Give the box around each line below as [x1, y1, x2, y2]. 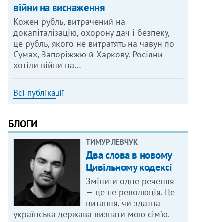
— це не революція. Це [85, 186, 175, 198]
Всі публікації [13, 87, 65, 99]
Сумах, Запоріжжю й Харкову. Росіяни [13, 49, 163, 60]
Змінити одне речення [85, 175, 174, 187]
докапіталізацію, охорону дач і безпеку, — [13, 27, 179, 39]
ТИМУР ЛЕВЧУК [85, 137, 138, 147]
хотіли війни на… [13, 59, 82, 71]
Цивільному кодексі [85, 161, 172, 174]
